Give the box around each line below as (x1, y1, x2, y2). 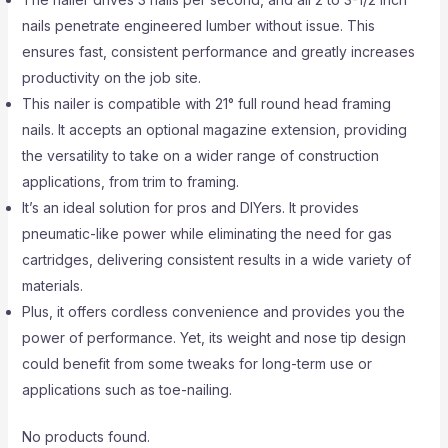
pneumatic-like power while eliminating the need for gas (21, 225, 392, 242)
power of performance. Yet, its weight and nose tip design (21, 329, 406, 346)
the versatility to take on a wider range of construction (21, 147, 379, 164)
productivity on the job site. (21, 69, 201, 86)
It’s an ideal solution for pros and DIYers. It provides (21, 199, 359, 216)
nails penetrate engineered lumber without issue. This (21, 17, 375, 34)
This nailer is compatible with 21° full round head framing (21, 95, 391, 112)
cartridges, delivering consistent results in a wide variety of (21, 251, 411, 268)
